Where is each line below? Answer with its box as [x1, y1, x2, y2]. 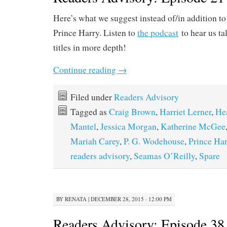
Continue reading [53, 64, 118, 75]
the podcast [137, 27, 178, 39]
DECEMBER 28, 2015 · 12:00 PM [91, 195, 172, 203]
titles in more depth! [53, 42, 126, 53]
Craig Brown [109, 106, 156, 118]
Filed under [70, 91, 114, 103]
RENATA [65, 195, 87, 203]
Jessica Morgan [100, 121, 157, 132]
